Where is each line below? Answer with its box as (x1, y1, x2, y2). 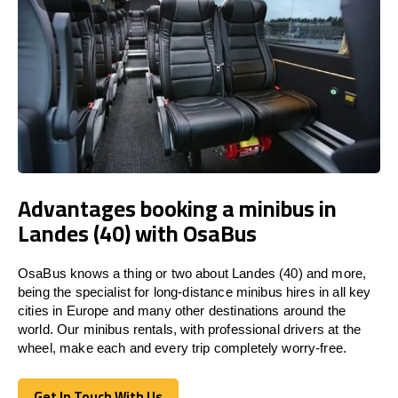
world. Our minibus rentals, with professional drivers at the (18, 321, 361, 337)
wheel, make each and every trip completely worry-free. (18, 339, 347, 355)
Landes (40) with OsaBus (18, 211, 257, 254)
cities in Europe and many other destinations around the (18, 302, 346, 318)
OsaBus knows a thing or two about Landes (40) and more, (18, 265, 367, 281)
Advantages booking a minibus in (18, 187, 337, 229)
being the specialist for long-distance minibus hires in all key (18, 283, 371, 299)
